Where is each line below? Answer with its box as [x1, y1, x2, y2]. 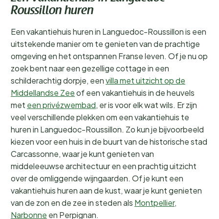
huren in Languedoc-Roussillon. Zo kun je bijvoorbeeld [11, 124, 204, 134]
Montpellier [134, 197, 175, 208]
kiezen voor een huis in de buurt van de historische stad [11, 136, 207, 147]
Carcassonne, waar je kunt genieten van [11, 149, 154, 159]
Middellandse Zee [11, 88, 75, 98]
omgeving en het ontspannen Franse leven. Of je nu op [11, 51, 208, 61]
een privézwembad [27, 100, 96, 110]
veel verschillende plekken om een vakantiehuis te [11, 112, 189, 122]
